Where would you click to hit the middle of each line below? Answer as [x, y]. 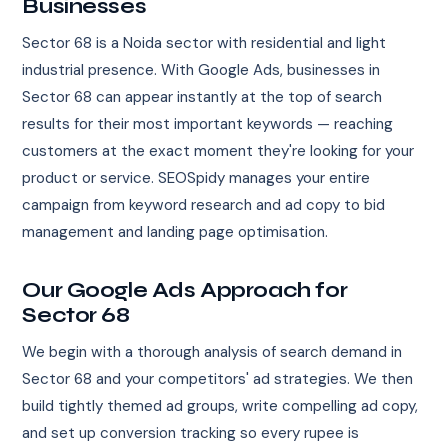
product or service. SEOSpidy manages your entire [196, 178]
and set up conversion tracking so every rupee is [191, 433]
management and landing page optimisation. [175, 232]
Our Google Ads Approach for [185, 291]
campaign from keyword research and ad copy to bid [204, 205]
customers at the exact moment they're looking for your [218, 151]
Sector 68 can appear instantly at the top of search [202, 97]
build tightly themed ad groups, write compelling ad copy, [220, 406]
